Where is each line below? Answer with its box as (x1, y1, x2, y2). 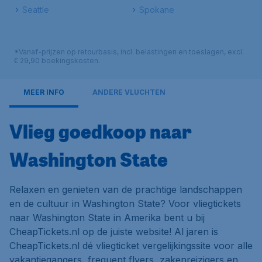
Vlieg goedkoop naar (9, 118, 192, 144)
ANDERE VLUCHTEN (92, 88, 166, 96)
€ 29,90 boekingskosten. (14, 56, 100, 65)
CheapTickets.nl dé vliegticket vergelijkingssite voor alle (9, 240, 253, 251)
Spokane (139, 5, 174, 15)
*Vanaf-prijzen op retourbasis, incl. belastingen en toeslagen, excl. (14, 47, 244, 56)
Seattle (22, 5, 49, 15)
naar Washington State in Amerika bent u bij (9, 212, 205, 223)
